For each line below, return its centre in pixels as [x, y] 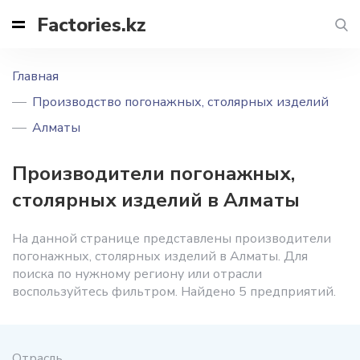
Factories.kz [92, 25]
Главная [35, 76]
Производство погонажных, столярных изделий [180, 102]
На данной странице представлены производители [172, 239]
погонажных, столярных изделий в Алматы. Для [160, 256]
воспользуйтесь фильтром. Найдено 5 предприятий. [174, 292]
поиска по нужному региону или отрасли [137, 274]
